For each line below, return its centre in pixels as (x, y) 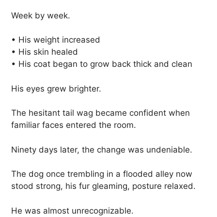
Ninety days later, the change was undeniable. (102, 149)
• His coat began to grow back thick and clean (102, 64)
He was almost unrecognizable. (72, 210)
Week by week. (41, 15)
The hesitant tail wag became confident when (101, 113)
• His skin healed (45, 52)
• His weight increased (56, 40)
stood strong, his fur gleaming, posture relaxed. (103, 186)
